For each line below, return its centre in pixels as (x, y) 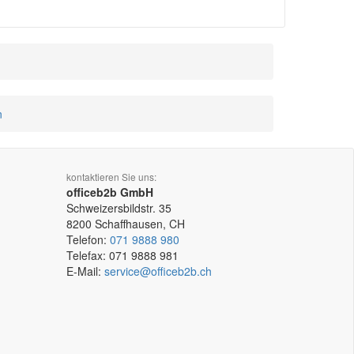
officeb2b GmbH (109, 192)
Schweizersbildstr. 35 (119, 208)
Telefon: (88, 239)
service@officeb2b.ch (158, 271)
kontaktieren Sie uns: (111, 177)
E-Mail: (85, 271)
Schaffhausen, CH (139, 224)
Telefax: (87, 255)
